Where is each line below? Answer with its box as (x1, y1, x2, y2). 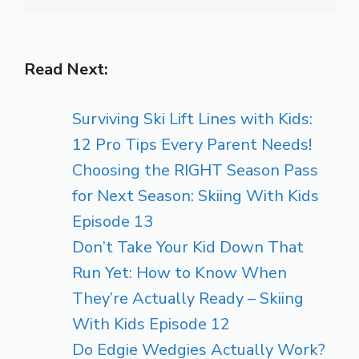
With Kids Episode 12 (72, 313, 230, 335)
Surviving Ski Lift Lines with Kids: (72, 107, 313, 130)
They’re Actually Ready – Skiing (72, 287, 304, 309)
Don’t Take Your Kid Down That (72, 236, 304, 258)
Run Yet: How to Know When (72, 261, 287, 284)
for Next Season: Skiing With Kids (72, 184, 319, 207)
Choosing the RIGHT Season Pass (72, 159, 318, 181)
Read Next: (24, 58, 108, 80)
